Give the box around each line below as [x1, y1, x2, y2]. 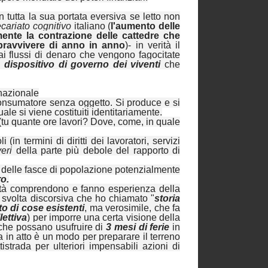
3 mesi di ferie [106, 222, 173, 233]
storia [154, 193, 180, 204]
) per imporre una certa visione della [27, 212, 181, 223]
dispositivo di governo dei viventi [4, 59, 161, 70]
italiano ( [71, 21, 111, 32]
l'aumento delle [111, 21, 181, 32]
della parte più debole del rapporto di [12, 145, 181, 156]
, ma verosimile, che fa [84, 203, 181, 214]
